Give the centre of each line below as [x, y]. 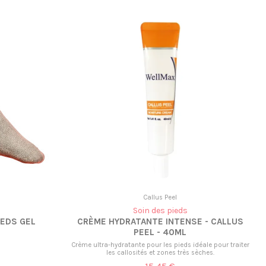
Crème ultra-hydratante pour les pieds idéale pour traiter [160, 245]
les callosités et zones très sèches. [160, 252]
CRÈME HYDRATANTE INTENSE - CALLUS [160, 222]
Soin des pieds [160, 211]
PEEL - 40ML [160, 232]
